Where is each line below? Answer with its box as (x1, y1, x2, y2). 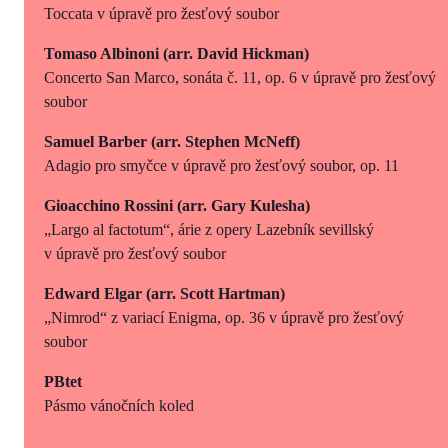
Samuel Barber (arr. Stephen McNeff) (44, 132, 300, 150)
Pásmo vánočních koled (44, 396, 194, 414)
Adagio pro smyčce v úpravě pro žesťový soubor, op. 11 (44, 156, 399, 174)
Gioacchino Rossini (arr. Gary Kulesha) (44, 196, 310, 214)
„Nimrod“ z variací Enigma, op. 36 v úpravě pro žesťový (44, 308, 404, 326)
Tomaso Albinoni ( (44, 44, 168, 62)
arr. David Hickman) (168, 44, 309, 62)
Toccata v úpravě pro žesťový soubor (44, 4, 279, 22)
